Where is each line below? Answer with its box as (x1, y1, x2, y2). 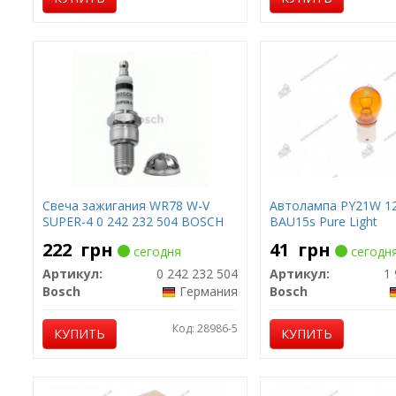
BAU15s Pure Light (269, 213, 377, 230)
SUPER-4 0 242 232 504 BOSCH (42, 213, 224, 230)
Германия (179, 283, 238, 300)
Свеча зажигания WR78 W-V (42, 197, 209, 214)
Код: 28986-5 (171, 321, 238, 336)
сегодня (129, 243, 181, 260)
